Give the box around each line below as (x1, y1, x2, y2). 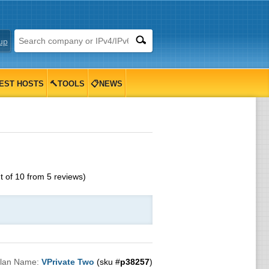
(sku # (94, 257, 120, 267)
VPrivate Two (41, 257, 94, 267)
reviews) (51, 172, 86, 181)
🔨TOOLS (49, 79, 85, 88)
